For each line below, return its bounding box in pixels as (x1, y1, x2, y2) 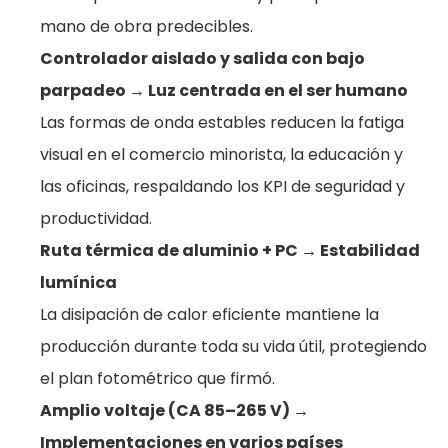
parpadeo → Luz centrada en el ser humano (40, 79, 408, 102)
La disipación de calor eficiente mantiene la (40, 303, 379, 326)
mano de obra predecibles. (40, 15, 253, 38)
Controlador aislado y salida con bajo (40, 47, 365, 70)
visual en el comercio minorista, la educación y (40, 143, 403, 166)
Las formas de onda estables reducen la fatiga (40, 111, 404, 134)
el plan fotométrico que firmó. (40, 367, 275, 390)
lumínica (40, 271, 117, 294)
